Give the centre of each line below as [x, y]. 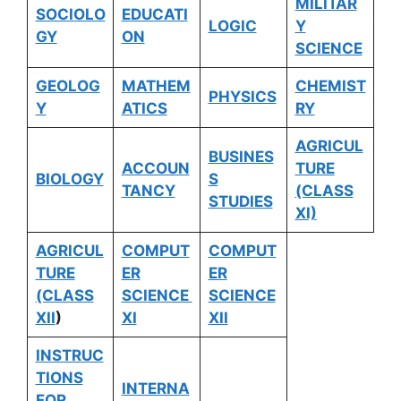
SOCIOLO [70, 14]
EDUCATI [154, 14]
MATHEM [156, 85]
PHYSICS [242, 96]
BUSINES [241, 156]
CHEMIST [330, 85]
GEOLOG [68, 85]
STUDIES [240, 201]
